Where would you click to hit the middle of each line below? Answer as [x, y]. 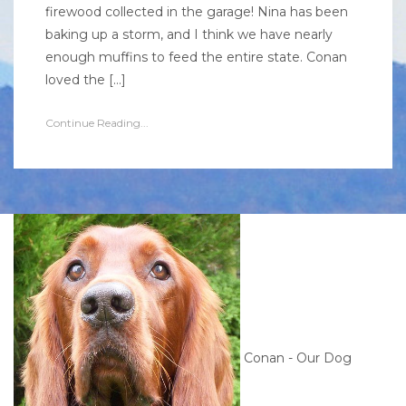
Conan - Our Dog [296, 358]
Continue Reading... [97, 123]
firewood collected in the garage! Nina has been [197, 12]
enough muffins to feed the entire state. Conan [196, 57]
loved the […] [86, 80]
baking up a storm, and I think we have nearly [189, 34]
